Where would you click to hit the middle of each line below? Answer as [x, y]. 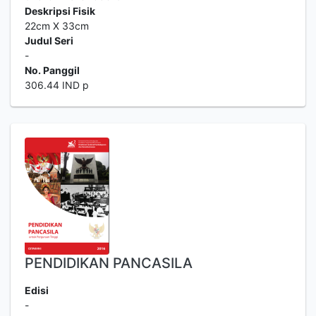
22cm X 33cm [57, 26]
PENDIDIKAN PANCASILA [109, 263]
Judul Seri [49, 41]
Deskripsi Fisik [60, 11]
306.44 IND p [57, 85]
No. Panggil [52, 70]
